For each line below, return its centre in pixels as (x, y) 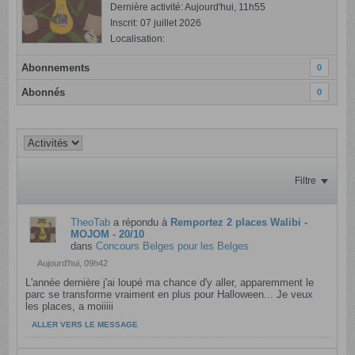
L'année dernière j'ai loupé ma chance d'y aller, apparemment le (170, 282)
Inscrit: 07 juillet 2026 (156, 23)
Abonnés (44, 92)
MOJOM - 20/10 (108, 234)
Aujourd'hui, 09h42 (73, 263)
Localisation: (138, 39)
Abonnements (56, 68)
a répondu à (141, 222)
